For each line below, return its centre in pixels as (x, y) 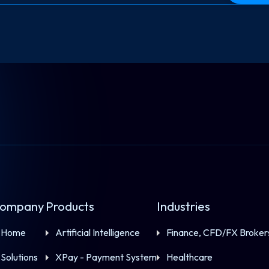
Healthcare (190, 257)
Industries (184, 206)
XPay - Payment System (106, 257)
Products (70, 206)
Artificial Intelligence (98, 232)
